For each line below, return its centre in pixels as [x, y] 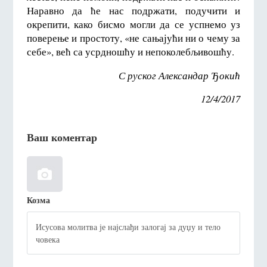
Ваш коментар [62, 137]
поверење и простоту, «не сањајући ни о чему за [133, 38]
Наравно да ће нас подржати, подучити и [133, 10]
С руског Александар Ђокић [180, 75]
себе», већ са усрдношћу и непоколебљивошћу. [130, 51]
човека [48, 239]
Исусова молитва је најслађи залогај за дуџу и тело [128, 226]
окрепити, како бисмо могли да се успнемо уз [133, 24]
